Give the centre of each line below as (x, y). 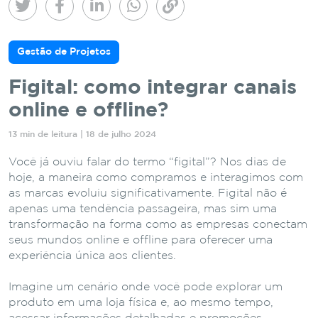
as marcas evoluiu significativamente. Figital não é (148, 193)
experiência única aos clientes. (94, 256)
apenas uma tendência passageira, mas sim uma (143, 209)
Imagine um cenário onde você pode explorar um (146, 287)
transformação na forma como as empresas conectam (158, 224)
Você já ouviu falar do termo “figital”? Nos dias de (147, 162)
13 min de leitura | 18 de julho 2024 (82, 134)
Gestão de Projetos (64, 51)
